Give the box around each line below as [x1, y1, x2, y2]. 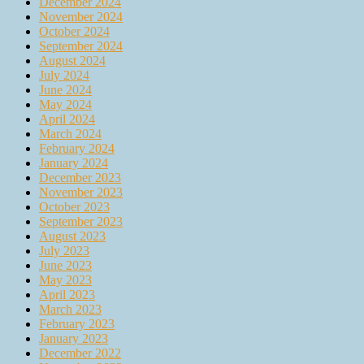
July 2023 [39, 244, 89, 258]
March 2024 [39, 127, 102, 141]
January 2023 [39, 331, 108, 346]
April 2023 [39, 288, 95, 302]
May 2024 [39, 97, 92, 112]
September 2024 [39, 39, 123, 54]
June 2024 [39, 83, 92, 97]
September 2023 [39, 214, 123, 229]
